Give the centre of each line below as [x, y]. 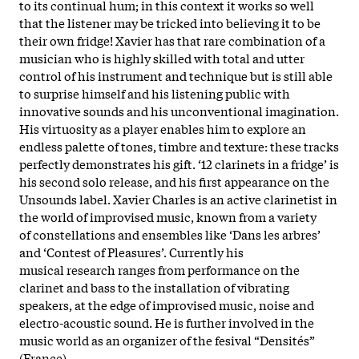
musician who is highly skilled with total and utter [162, 57]
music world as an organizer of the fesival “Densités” [167, 339]
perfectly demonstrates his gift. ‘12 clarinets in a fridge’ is [179, 163]
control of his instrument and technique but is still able [176, 75]
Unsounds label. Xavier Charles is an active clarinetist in [178, 198]
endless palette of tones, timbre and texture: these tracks [179, 145]
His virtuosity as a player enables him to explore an [163, 128]
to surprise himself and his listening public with [155, 93]
